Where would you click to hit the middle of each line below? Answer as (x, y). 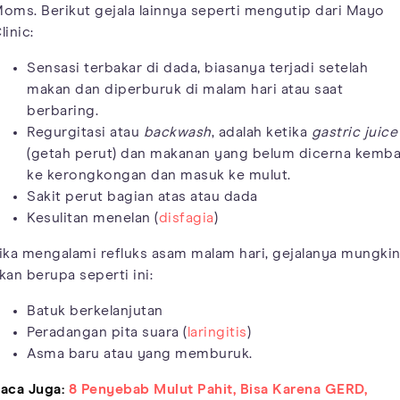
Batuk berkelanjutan (95, 311)
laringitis (217, 333)
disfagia (186, 218)
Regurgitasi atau (85, 133)
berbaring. (62, 111)
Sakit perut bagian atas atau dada (142, 197)
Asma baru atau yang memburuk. (140, 354)
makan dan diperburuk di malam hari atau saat (185, 90)
